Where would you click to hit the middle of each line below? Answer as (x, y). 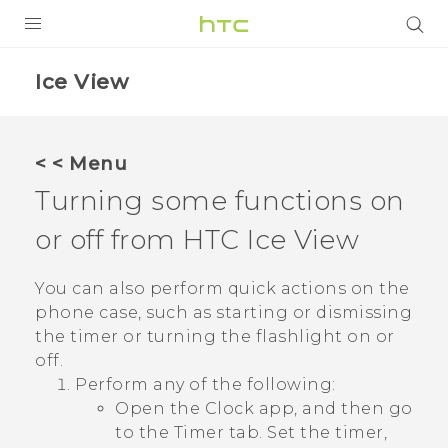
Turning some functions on (220, 200)
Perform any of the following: (205, 384)
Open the (160, 408)
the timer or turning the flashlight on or (215, 336)
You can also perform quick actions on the (222, 288)
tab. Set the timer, (305, 432)
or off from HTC (141, 239)
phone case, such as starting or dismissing (223, 312)
